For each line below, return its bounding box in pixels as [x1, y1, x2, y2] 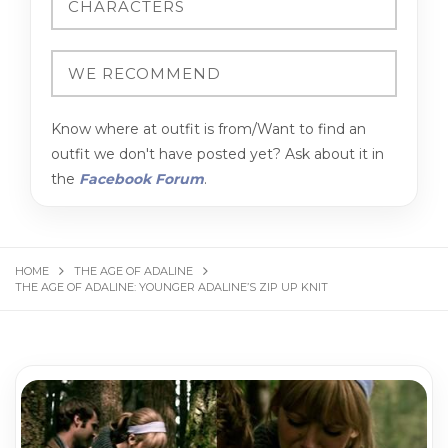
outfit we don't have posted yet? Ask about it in [51, 145, 384, 164]
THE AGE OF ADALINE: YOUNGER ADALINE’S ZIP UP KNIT [15, 280, 328, 295]
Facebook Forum [79, 170, 204, 189]
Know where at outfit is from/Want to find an [51, 120, 366, 139]
